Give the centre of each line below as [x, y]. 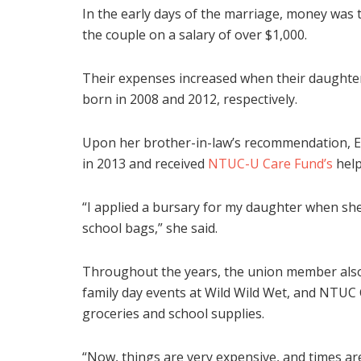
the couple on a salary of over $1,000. [195, 35]
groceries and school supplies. [173, 314]
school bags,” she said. [150, 228]
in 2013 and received [145, 164]
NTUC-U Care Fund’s [270, 164]
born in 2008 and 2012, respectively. [190, 100]
